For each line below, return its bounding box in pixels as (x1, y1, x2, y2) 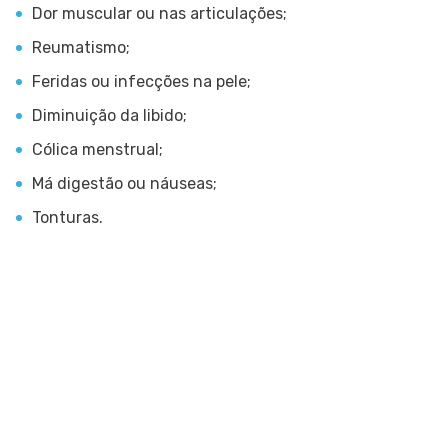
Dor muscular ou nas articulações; (32, 4, 287, 24)
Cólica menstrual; (32, 140, 163, 160)
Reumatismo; (32, 38, 130, 58)
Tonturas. (32, 208, 103, 228)
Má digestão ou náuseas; (32, 174, 217, 194)
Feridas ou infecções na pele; (32, 72, 251, 92)
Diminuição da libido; (32, 106, 187, 126)
